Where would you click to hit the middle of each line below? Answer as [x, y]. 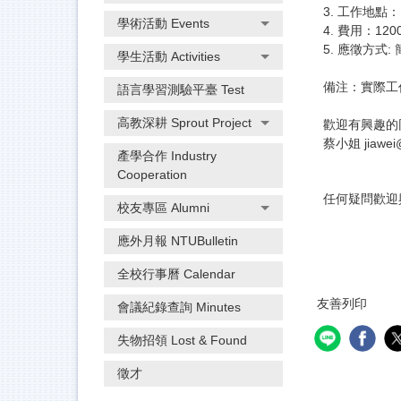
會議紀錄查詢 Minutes [179, 307]
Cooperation [152, 175]
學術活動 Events [163, 24]
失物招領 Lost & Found [182, 341]
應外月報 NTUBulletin [178, 241]
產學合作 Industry [167, 156]
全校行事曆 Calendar [176, 274]
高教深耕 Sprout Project [184, 123]
